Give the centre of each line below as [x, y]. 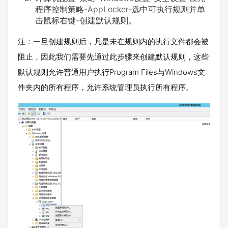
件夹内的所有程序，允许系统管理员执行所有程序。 [106, 88]
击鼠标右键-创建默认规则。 [86, 21]
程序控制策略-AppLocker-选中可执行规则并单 [120, 9]
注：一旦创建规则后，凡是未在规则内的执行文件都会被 [113, 42]
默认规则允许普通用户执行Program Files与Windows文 [111, 72]
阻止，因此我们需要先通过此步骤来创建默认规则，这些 [113, 57]
